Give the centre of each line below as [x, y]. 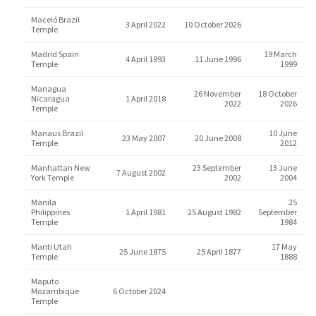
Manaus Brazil [57, 133]
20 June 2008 [218, 138]
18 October [277, 93]
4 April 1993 [145, 59]
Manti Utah [51, 247]
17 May [284, 247]
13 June [282, 168]
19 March [280, 54]
